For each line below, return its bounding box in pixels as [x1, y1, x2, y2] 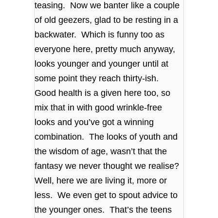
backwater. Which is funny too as [35, 29, 165, 39]
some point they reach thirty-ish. [35, 73, 162, 83]
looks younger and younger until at [35, 58, 169, 69]
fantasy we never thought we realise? [35, 161, 182, 171]
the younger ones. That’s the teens [35, 204, 172, 215]
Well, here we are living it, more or [35, 175, 167, 185]
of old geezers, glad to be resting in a [35, 15, 179, 25]
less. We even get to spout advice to [35, 190, 178, 200]
